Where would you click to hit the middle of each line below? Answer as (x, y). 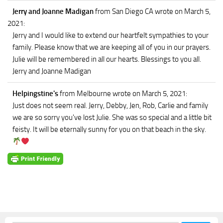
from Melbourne (85, 94)
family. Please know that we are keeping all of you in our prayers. (111, 48)
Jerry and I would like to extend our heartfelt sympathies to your (111, 36)
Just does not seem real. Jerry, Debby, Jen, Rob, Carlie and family (110, 106)
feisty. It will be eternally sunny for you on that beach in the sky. (109, 130)
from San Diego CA (124, 12)
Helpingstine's (36, 94)
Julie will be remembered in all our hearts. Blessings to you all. (107, 59)
